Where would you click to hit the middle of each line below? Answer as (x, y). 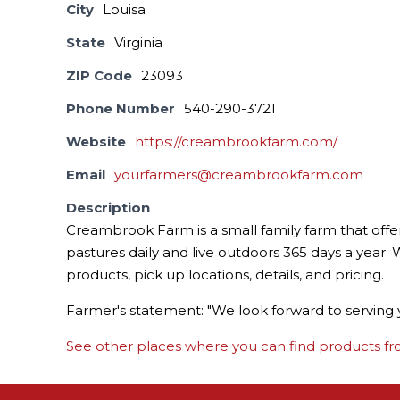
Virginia (139, 43)
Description (108, 208)
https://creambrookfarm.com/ (237, 142)
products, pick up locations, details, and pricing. (225, 275)
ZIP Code (100, 76)
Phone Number (121, 109)
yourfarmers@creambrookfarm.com (239, 175)
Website (96, 142)
